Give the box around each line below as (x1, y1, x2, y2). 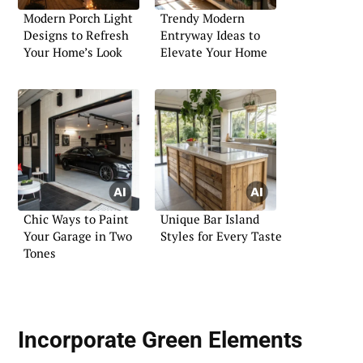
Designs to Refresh (23, 27, 129, 44)
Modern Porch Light (23, 10, 133, 27)
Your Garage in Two (23, 227, 132, 244)
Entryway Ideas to (160, 27, 260, 44)
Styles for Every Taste (160, 227, 282, 244)
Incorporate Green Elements (18, 326, 302, 353)
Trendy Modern (160, 10, 245, 27)
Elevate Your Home (160, 44, 267, 61)
